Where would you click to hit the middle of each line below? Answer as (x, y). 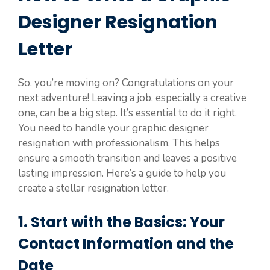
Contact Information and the (126, 243)
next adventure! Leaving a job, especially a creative (132, 98)
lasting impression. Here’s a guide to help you (122, 174)
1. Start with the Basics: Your (121, 222)
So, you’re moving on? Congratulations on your (126, 83)
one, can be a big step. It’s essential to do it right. (127, 113)
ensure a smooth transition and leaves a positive (127, 159)
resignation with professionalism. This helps (119, 143)
